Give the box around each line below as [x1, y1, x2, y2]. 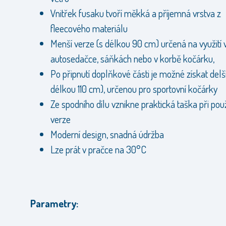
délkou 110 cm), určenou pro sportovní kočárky [50, 82, 217, 95]
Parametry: [30, 196, 78, 210]
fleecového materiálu [50, 21, 128, 35]
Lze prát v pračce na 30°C [50, 142, 146, 156]
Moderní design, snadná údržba [50, 127, 164, 141]
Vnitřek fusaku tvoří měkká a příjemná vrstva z [50, 6, 221, 20]
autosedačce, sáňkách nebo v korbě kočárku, [50, 51, 214, 65]
